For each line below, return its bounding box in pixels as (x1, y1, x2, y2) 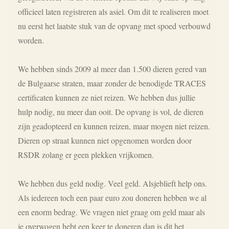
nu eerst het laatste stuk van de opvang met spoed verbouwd (18, 20, 211, 31)
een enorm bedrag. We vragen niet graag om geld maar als (18, 207, 205, 217)
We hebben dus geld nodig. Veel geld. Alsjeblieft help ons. (18, 178, 207, 189)
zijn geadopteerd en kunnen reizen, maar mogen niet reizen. (18, 121, 210, 131)
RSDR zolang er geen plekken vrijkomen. (18, 149, 154, 160)
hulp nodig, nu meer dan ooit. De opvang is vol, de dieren (18, 106, 203, 117)
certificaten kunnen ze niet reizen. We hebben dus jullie (18, 92, 195, 103)
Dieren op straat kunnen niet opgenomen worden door (18, 135, 192, 146)
